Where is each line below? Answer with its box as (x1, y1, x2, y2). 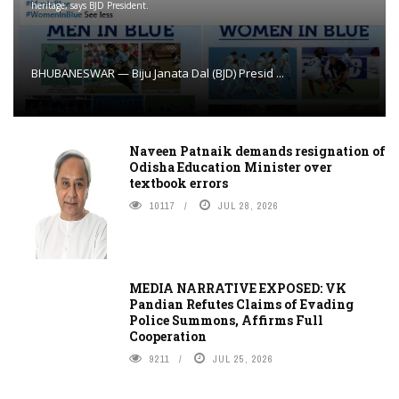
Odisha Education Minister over (129, 159, 332, 176)
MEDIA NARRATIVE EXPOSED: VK (129, 280, 346, 297)
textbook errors (129, 175, 228, 192)
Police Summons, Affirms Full (129, 312, 323, 330)
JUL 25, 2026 (213, 353, 273, 366)
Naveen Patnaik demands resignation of (129, 142, 386, 160)
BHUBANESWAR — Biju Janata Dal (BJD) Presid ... (31, 64, 284, 81)
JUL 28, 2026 (218, 199, 279, 213)
